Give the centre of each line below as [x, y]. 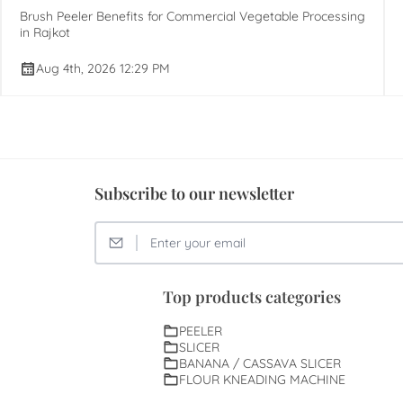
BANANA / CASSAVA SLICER [260, 364]
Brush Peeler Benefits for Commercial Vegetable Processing [192, 16]
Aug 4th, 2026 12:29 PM [103, 68]
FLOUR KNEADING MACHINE [263, 380]
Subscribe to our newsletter [195, 194]
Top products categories [252, 297]
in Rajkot [45, 32]
